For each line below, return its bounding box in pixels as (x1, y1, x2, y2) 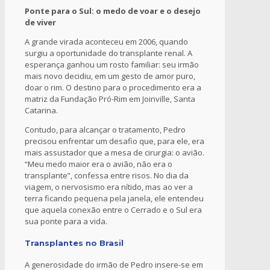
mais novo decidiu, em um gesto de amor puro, (25, 70, 195, 81)
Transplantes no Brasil (25, 237, 126, 248)
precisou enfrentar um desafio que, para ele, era (25, 135, 204, 146)
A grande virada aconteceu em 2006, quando (25, 36, 188, 47)
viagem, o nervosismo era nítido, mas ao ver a (25, 181, 193, 192)
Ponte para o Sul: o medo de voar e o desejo (25, 5, 201, 16)
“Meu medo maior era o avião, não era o (25, 158, 172, 169)
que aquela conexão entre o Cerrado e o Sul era (25, 204, 202, 215)
